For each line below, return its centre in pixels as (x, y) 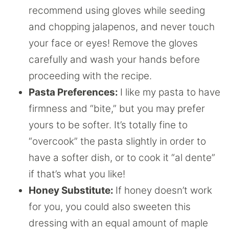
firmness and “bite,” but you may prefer (117, 109)
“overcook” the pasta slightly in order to (117, 141)
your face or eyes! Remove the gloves (113, 43)
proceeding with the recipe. (90, 76)
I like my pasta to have (170, 92)
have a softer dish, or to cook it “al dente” (122, 158)
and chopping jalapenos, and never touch (122, 27)
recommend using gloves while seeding (117, 10)
